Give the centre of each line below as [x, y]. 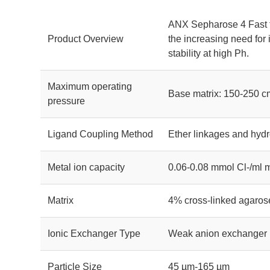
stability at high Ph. [209, 53]
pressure [67, 101]
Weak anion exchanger [218, 234]
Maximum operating [90, 86]
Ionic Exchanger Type [94, 234]
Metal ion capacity [86, 167]
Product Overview [86, 39]
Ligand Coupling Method [101, 134]
